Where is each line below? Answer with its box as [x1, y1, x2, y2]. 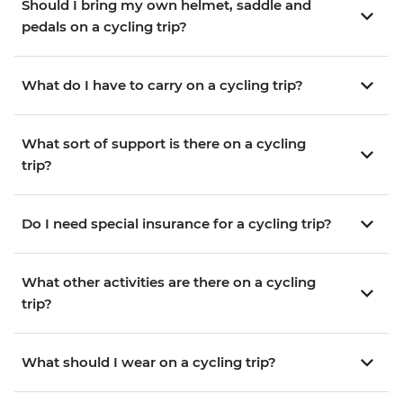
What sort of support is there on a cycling [22, 135, 306, 153]
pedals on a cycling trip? [22, 18, 187, 36]
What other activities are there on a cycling [22, 273, 316, 291]
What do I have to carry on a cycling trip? [22, 76, 303, 94]
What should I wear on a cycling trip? [22, 354, 276, 372]
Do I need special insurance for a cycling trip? [22, 215, 332, 233]
